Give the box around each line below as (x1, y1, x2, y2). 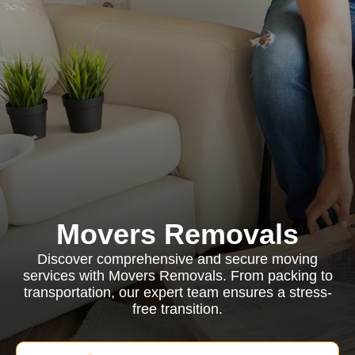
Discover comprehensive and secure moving (37, 251, 318, 267)
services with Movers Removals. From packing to (22, 268, 333, 284)
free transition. (132, 301, 223, 317)
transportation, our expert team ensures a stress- (23, 284, 332, 300)
